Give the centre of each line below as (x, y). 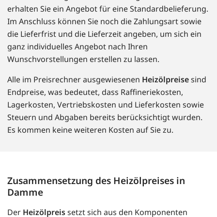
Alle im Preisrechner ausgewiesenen (75, 80)
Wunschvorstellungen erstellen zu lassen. (83, 59)
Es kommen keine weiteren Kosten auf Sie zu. (90, 130)
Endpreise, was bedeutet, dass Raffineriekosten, (95, 92)
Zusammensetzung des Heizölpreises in (96, 181)
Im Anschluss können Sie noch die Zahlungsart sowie (104, 22)
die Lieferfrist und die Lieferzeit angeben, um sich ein (104, 34)
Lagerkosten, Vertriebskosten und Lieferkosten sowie (106, 105)
